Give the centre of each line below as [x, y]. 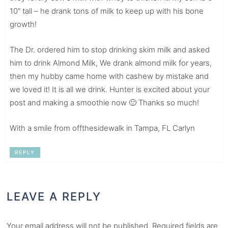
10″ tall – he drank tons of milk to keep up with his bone [106, 11]
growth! [23, 24]
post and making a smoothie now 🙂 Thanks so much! [104, 103]
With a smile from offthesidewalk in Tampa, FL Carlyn [102, 128]
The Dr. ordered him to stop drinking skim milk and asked [109, 50]
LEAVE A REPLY [54, 197]
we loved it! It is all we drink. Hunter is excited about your [109, 90]
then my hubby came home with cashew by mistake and [109, 76]
